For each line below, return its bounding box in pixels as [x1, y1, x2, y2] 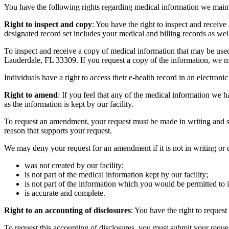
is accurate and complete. [25, 189, 107, 198]
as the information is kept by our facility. [4, 100, 135, 109]
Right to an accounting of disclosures [4, 206, 131, 215]
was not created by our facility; [25, 161, 126, 170]
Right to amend [4, 90, 58, 100]
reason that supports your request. [4, 126, 114, 135]
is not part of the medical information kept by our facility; [25, 170, 208, 179]
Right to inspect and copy [4, 20, 92, 29]
